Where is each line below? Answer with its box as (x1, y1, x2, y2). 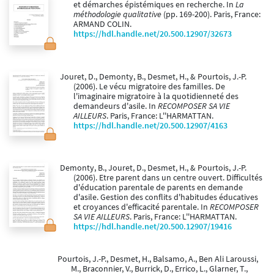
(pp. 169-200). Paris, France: (161, 9, 261, 20)
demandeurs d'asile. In (73, 101, 158, 112)
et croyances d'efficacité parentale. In (73, 202, 210, 213)
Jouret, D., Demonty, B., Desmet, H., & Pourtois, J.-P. (59, 72, 246, 83)
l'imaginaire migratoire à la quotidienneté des (73, 91, 239, 102)
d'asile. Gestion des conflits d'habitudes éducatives (73, 192, 258, 203)
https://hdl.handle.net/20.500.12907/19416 (73, 221, 232, 232)
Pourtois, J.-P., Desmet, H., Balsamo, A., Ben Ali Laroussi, (57, 254, 258, 265)
